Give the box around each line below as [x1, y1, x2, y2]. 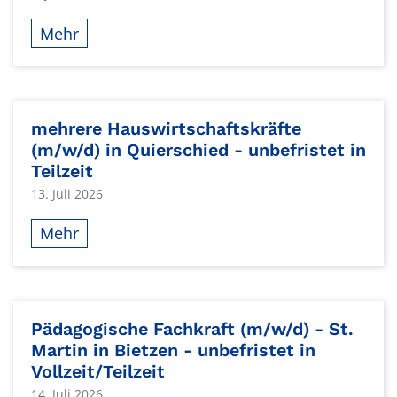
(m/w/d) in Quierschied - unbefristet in [31, 139, 366, 160]
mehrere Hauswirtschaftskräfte [31, 118, 301, 139]
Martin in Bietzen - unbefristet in [31, 339, 315, 361]
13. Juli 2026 [31, 185, 103, 203]
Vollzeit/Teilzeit [31, 361, 165, 382]
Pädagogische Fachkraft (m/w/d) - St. [31, 318, 354, 339]
